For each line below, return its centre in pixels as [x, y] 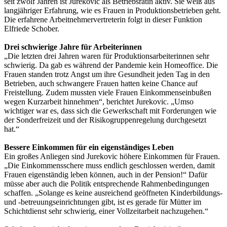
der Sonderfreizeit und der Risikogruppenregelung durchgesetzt [105, 120]
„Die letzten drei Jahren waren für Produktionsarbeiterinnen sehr [107, 56]
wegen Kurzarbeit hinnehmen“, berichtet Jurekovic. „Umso [99, 101]
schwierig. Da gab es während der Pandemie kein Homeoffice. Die [111, 65]
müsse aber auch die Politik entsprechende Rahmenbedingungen [107, 183]
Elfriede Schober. [32, 28]
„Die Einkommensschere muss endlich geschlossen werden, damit [109, 165]
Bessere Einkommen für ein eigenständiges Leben [89, 147]
